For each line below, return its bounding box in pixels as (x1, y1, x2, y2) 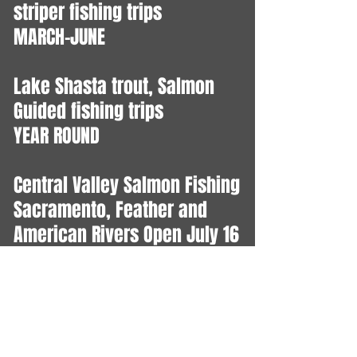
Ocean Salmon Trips (14, 295, 165, 324)
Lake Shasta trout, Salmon (14, 73, 214, 101)
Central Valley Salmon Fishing (14, 171, 240, 200)
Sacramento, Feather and (14, 196, 207, 225)
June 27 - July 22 (14, 320, 146, 348)
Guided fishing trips (14, 97, 163, 126)
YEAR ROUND (14, 122, 100, 151)
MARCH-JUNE (14, 23, 105, 52)
